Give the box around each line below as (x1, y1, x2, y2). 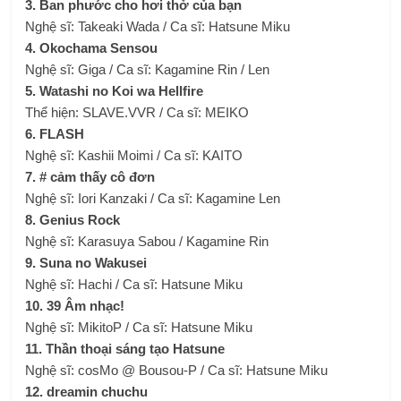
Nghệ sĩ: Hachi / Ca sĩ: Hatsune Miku (25, 277, 243, 292)
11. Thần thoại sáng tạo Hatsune (25, 341, 226, 356)
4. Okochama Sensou (25, 40, 158, 55)
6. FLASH (25, 126, 85, 141)
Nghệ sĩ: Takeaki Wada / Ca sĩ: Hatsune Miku (25, 19, 291, 34)
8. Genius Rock (25, 212, 121, 227)
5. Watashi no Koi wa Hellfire (25, 83, 204, 98)
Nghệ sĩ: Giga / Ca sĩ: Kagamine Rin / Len (25, 62, 270, 77)
